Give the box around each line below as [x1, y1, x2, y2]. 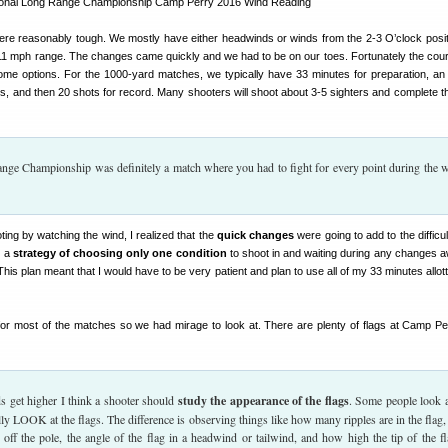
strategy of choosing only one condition [12, 247, 227, 259]
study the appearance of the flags [177, 392, 349, 409]
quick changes [216, 229, 295, 241]
